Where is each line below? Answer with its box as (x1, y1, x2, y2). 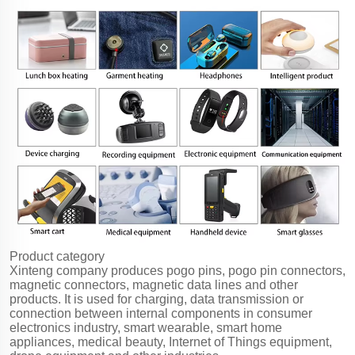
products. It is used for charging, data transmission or (10, 292, 303, 306)
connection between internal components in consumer (10, 306, 312, 320)
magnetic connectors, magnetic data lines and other (10, 277, 298, 292)
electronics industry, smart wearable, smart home (10, 320, 282, 334)
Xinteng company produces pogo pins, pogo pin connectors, (10, 263, 345, 277)
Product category (10, 249, 105, 263)
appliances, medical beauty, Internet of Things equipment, (10, 334, 332, 349)
